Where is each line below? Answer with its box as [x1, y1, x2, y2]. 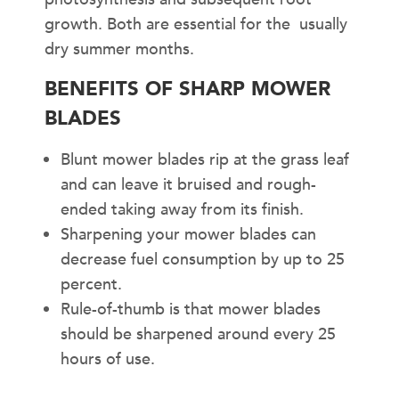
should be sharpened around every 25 [61, 322, 336, 346]
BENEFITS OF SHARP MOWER [45, 75, 330, 102]
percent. [61, 273, 122, 296]
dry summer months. [45, 37, 194, 61]
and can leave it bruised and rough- [61, 173, 316, 196]
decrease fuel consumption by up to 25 [61, 248, 345, 271]
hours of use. [61, 347, 155, 370]
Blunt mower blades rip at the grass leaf [61, 148, 349, 171]
